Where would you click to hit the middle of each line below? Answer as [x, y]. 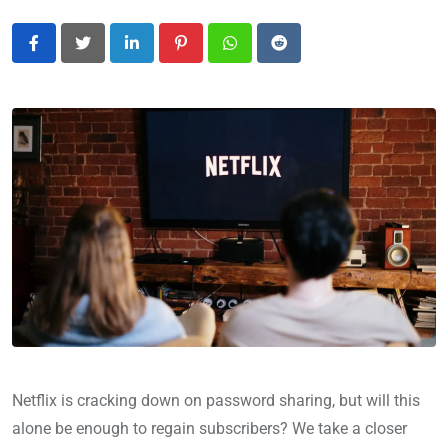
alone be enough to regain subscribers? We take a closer [209, 429]
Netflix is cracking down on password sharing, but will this [216, 401]
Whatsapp [264, 55]
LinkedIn [160, 55]
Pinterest [210, 55]
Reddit [300, 55]
